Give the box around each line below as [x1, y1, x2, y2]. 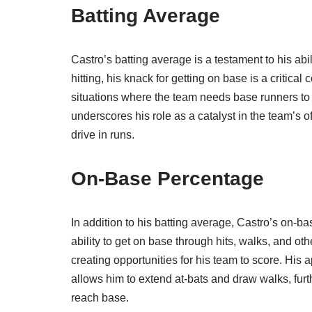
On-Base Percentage [71, 168, 264, 190]
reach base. [71, 292, 129, 304]
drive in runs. [71, 129, 134, 141]
